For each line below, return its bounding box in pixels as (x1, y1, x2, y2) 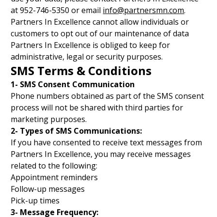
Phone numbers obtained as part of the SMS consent (11, 91, 204, 101)
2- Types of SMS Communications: (11, 125, 142, 136)
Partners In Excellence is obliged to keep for (11, 40, 170, 50)
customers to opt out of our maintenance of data (11, 28, 189, 39)
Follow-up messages (11, 184, 85, 194)
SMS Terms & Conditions (11, 62, 152, 78)
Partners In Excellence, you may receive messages (11, 149, 191, 159)
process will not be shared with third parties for (11, 102, 184, 113)
